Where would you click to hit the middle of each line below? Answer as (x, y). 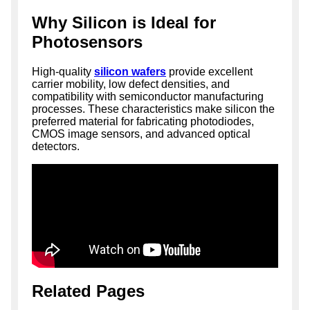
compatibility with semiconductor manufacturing (148, 96)
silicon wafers (130, 71)
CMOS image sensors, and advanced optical (141, 134)
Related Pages (88, 291)
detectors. (56, 146)
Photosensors (87, 42)
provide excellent (209, 71)
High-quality (63, 71)
